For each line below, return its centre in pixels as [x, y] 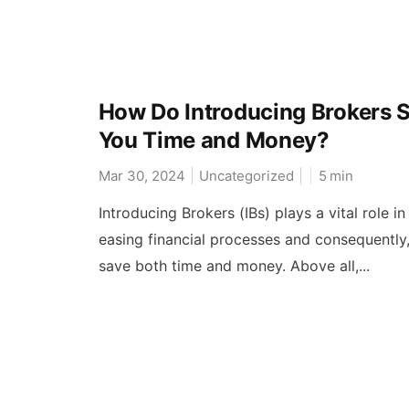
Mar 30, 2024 [142, 176]
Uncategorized [246, 176]
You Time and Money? [214, 141]
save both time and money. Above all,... [234, 266]
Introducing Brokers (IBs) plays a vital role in [252, 213]
